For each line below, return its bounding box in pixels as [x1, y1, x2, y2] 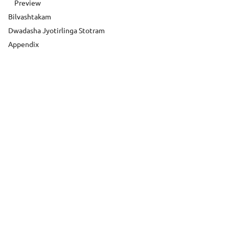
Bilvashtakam [8, 12, 51, 21]
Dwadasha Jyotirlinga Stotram [8, 25, 105, 35]
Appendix [8, 39, 39, 49]
